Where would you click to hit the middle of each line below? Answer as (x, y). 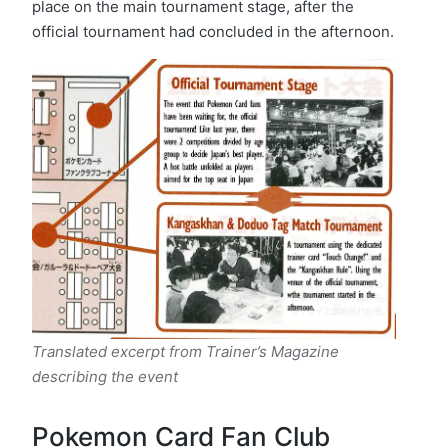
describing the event (105, 376)
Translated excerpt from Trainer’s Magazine (185, 351)
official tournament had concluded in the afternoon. (213, 32)
